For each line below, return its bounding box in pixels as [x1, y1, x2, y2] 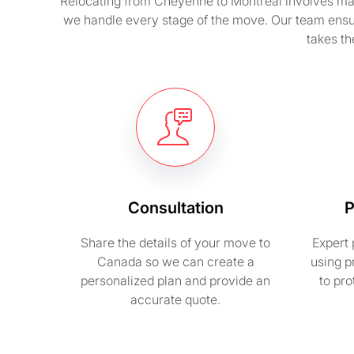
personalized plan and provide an [81, 273, 270, 288]
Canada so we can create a [96, 254, 254, 269]
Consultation [127, 198, 224, 217]
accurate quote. [130, 292, 220, 307]
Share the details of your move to [81, 235, 270, 250]
